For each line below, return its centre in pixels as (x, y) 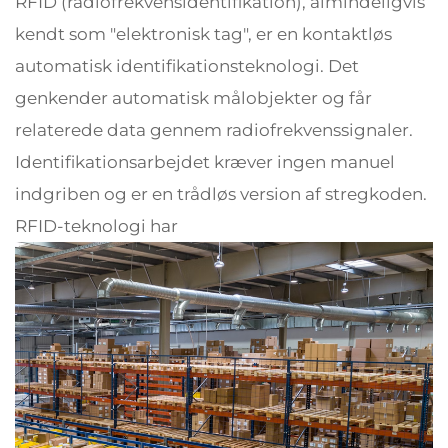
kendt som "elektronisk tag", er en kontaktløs (203, 34)
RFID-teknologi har (96, 226)
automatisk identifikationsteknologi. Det (187, 66)
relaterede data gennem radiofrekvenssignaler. (214, 130)
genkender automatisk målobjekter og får (193, 98)
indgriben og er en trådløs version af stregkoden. (221, 194)
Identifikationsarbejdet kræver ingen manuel (205, 162)
